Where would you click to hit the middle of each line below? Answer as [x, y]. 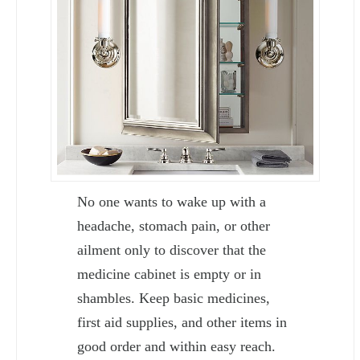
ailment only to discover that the [172, 250]
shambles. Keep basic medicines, [174, 299]
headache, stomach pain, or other [174, 226]
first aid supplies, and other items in [182, 323]
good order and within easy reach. [177, 347]
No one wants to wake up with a [172, 202]
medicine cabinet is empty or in [170, 274]
